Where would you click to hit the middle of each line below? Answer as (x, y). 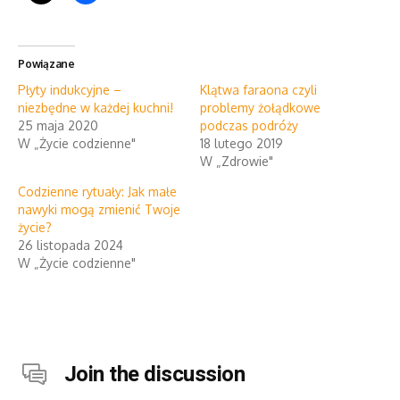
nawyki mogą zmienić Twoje (99, 209)
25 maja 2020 (58, 125)
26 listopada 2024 (71, 245)
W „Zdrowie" (237, 161)
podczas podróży (249, 125)
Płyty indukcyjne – (70, 89)
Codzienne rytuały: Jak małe (97, 191)
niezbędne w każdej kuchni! (96, 107)
